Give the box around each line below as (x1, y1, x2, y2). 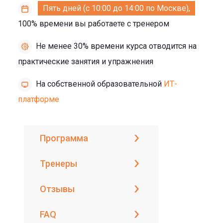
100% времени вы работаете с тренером (18, 18, 169, 28)
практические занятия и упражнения (18, 56, 153, 66)
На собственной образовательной (36, 79, 164, 89)
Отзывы (40, 183, 75, 194)
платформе (18, 94, 59, 104)
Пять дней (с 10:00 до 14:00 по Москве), (43, 3, 190, 13)
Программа (40, 132, 88, 143)
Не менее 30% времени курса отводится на (36, 41, 197, 51)
